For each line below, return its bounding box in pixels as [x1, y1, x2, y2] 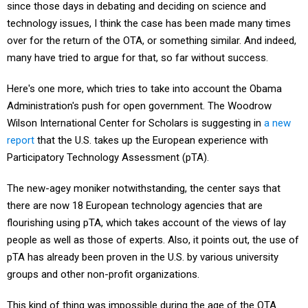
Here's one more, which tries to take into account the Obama [7, 82, 282, 95]
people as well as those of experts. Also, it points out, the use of [7, 234, 299, 246]
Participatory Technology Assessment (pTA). [7, 151, 209, 164]
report [7, 134, 34, 146]
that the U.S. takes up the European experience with [34, 134, 268, 146]
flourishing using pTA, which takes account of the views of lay [7, 217, 286, 229]
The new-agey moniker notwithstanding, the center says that [7, 182, 280, 195]
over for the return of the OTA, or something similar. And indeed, [7, 34, 296, 47]
